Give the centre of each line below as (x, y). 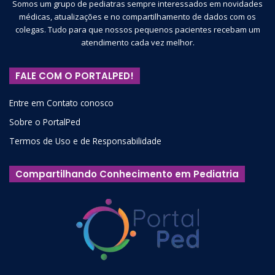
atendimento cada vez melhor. (137, 42)
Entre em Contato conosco (61, 103)
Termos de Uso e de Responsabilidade (85, 141)
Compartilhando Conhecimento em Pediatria (127, 174)
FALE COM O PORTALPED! (75, 76)
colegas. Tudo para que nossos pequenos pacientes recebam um (137, 29)
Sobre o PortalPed (45, 122)
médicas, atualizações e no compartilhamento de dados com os (137, 16)
